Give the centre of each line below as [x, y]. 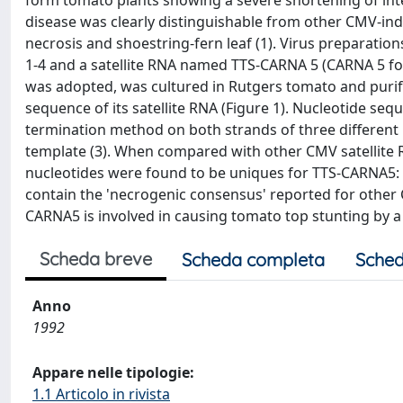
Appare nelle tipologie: [113, 372]
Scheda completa [253, 260]
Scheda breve [96, 259]
